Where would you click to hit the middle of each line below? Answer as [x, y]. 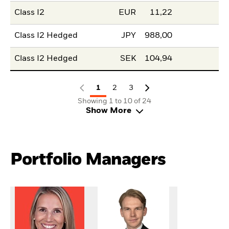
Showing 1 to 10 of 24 [114, 101]
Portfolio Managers [88, 160]
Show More [108, 111]
